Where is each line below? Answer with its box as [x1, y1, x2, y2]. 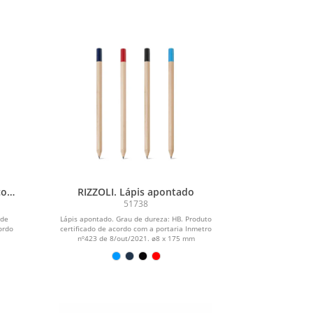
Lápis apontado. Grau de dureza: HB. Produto [60, 213, 212, 224]
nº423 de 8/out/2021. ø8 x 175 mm [77, 233, 195, 243]
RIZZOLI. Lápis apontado [78, 184, 195, 198]
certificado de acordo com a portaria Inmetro [60, 223, 212, 233]
